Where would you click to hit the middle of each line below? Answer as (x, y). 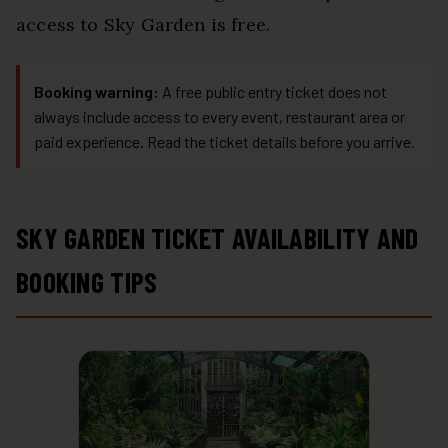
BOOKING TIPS (87, 281)
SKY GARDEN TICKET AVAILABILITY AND (217, 237)
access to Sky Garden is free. (143, 24)
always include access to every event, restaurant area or (219, 116)
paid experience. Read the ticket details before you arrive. (224, 141)
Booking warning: (96, 91)
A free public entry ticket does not (273, 91)
